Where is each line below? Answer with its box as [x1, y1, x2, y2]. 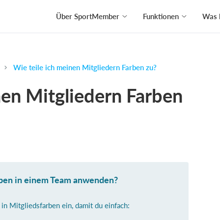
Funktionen [143, 11, 179, 21]
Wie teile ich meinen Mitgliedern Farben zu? [13, 63, 157, 72]
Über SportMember [56, 11, 119, 21]
